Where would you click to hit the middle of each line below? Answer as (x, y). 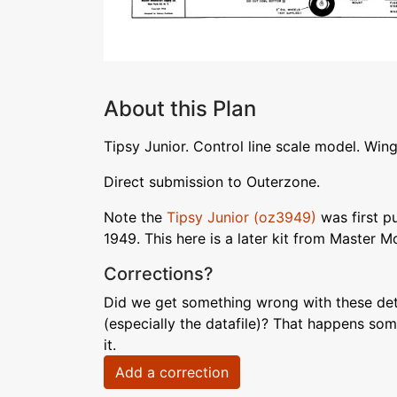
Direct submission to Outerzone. (212, 182)
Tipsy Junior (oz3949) (241, 217)
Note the (135, 217)
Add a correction (172, 372)
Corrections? (159, 274)
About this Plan (180, 109)
